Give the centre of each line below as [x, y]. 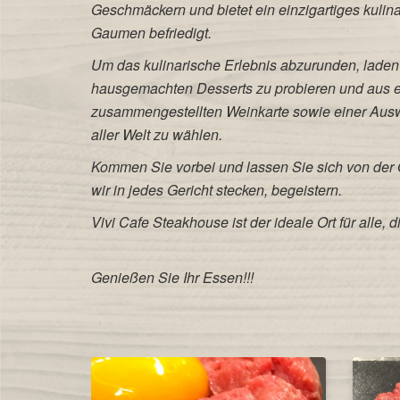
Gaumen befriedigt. [153, 33]
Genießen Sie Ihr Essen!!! [174, 277]
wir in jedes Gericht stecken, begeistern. [218, 190]
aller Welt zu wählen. [158, 134]
